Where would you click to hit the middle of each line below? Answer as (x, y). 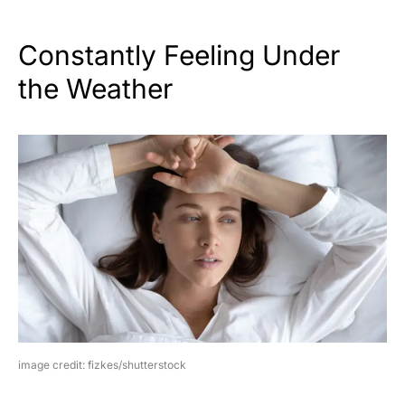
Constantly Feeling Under (179, 56)
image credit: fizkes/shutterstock (102, 364)
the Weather (95, 89)
